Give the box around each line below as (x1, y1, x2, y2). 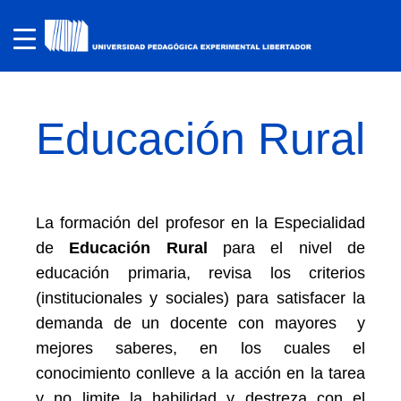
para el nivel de (207, 239, 366, 257)
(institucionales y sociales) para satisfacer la (36, 289, 365, 307)
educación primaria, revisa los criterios (36, 264, 365, 282)
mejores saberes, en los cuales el (36, 339, 365, 357)
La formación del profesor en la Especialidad (36, 214, 365, 232)
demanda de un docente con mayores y (36, 314, 365, 332)
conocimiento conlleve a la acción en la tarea (36, 364, 365, 382)
